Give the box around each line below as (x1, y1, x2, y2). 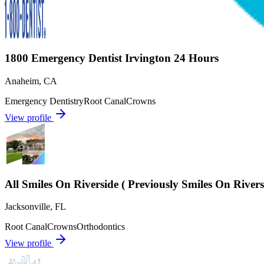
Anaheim (5, 75, 39, 86)
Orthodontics (77, 222, 125, 232)
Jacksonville (5, 202, 50, 212)
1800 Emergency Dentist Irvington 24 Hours (5, 52, 219, 65)
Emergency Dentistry (5, 95, 84, 106)
